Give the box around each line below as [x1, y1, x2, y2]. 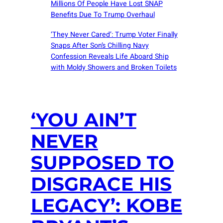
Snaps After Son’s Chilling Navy [50, 40, 149, 51]
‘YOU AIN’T [30, 109, 136, 131]
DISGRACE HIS [30, 173, 172, 196]
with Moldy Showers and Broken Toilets [50, 62, 177, 73]
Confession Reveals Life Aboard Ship [50, 51, 169, 62]
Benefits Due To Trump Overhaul [50, 9, 155, 20]
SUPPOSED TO [30, 151, 174, 174]
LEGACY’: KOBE [30, 194, 182, 217]
